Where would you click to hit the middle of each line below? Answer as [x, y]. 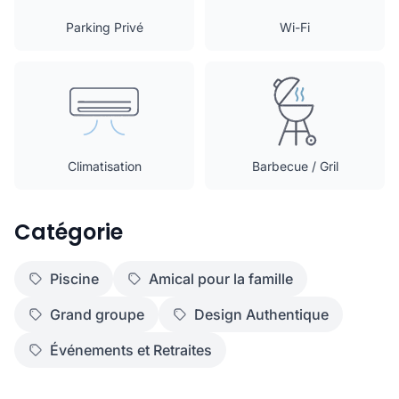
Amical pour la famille [221, 279]
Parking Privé [104, 27]
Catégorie [69, 232]
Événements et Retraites [131, 350]
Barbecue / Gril [295, 166]
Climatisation [104, 166]
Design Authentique [261, 314]
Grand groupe [97, 314]
